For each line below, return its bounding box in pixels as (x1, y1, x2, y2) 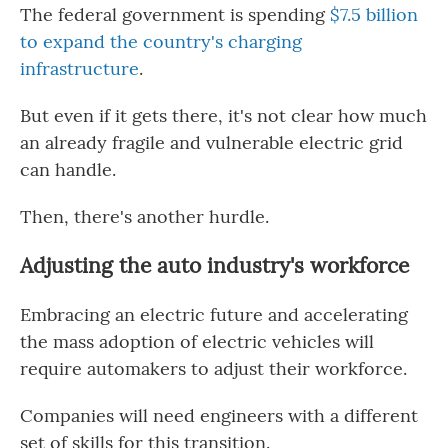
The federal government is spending (20, 3, 330, 26)
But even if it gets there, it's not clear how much (20, 104, 427, 127)
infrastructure (20, 57, 139, 80)
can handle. (20, 158, 116, 181)
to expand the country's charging (20, 30, 302, 53)
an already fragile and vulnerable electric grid (20, 131, 403, 154)
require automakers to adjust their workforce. (20, 357, 407, 380)
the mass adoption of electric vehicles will (20, 330, 374, 353)
